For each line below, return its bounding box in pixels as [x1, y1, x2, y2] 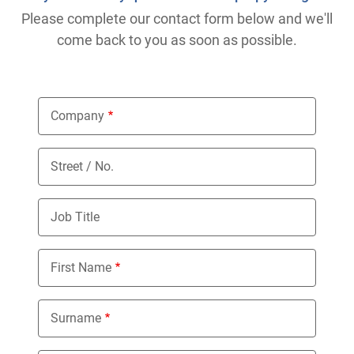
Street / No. [51, 159, 114, 175]
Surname [51, 311, 101, 326]
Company [51, 108, 104, 124]
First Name [51, 260, 111, 276]
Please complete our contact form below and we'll [21, 10, 333, 28]
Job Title [51, 209, 100, 225]
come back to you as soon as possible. [57, 32, 297, 49]
